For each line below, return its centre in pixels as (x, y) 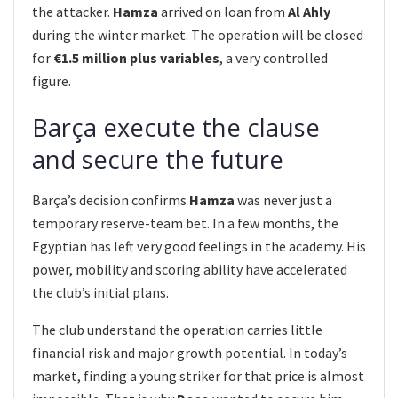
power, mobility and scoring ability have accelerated (190, 269)
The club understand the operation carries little (177, 329)
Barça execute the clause (176, 128)
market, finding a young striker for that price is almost (198, 375)
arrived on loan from (223, 11)
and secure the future (158, 160)
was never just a (283, 199)
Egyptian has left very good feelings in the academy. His (199, 246)
